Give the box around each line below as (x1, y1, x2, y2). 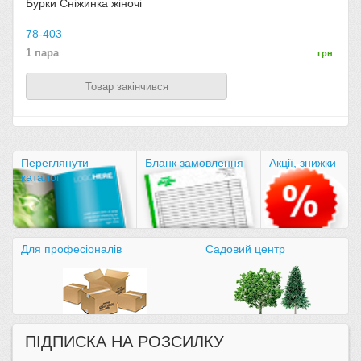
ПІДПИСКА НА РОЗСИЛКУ (25, 333, 224, 351)
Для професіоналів (21, 243, 122, 256)
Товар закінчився (85, 80, 168, 93)
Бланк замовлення (144, 156, 243, 170)
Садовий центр (205, 243, 285, 256)
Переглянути (21, 156, 89, 170)
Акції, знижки (268, 156, 336, 170)
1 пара (26, 47, 59, 60)
